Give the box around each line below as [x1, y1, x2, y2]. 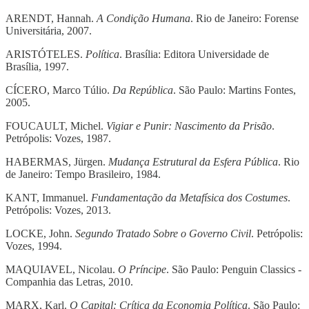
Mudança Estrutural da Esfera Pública [108, 155, 278, 168]
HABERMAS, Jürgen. [6, 155, 108, 168]
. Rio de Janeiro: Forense [190, 12, 299, 24]
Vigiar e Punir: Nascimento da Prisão [106, 119, 272, 132]
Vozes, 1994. [6, 239, 62, 252]
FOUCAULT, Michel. [6, 119, 106, 132]
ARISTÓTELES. [6, 48, 86, 60]
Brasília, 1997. [6, 60, 69, 72]
